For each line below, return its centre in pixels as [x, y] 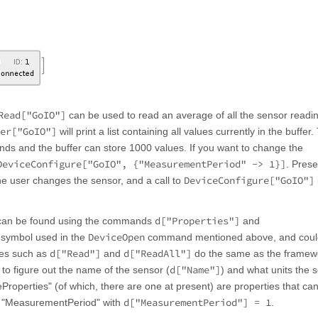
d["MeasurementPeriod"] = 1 [197, 303]
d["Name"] [195, 270]
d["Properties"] [197, 221]
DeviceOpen [116, 237]
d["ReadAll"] [158, 254]
